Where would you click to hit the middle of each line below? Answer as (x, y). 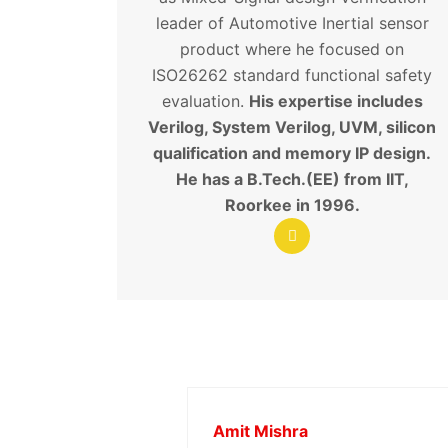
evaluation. (205, 100)
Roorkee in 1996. (292, 204)
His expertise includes (335, 100)
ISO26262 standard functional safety (292, 74)
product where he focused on (292, 48)
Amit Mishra (260, 430)
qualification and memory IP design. (292, 152)
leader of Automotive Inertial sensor (292, 22)
